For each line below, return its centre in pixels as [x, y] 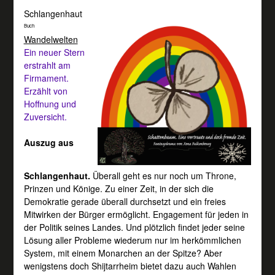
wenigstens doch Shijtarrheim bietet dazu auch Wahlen [130, 265]
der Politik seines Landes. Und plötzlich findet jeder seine [134, 227]
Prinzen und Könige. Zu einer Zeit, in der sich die [118, 188]
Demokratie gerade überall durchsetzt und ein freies [125, 201]
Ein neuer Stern [54, 52]
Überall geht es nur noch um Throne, [163, 175]
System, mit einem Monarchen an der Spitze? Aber [123, 253]
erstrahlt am [47, 65]
